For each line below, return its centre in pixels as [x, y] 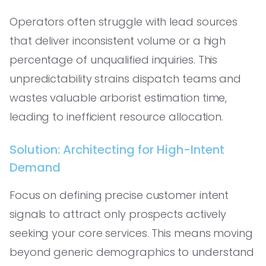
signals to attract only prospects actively [118, 214]
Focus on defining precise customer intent [119, 195]
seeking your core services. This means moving [131, 233]
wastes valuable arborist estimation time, [118, 97]
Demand [35, 167]
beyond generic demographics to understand [132, 252]
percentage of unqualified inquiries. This [114, 59]
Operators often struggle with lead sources [124, 21]
